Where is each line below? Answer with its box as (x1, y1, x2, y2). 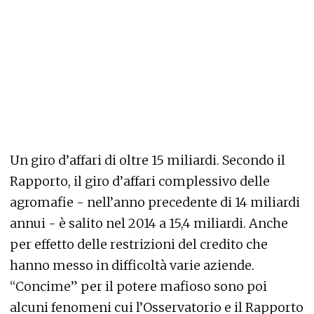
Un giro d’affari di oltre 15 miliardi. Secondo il (10, 152, 285, 169)
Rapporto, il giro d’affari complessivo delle (10, 173, 270, 190)
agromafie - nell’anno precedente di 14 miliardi (10, 194, 300, 211)
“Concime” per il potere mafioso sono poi (10, 278, 267, 295)
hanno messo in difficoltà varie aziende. (10, 257, 254, 274)
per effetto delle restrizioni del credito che (10, 236, 268, 253)
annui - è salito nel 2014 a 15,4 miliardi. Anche (10, 215, 288, 232)
